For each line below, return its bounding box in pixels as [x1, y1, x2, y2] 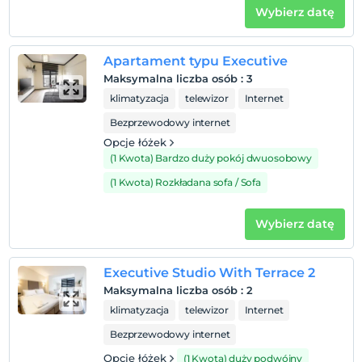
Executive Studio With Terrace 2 [103, 265, 315, 280]
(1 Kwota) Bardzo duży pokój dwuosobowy [110, 152, 312, 164]
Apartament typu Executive [103, 53, 288, 69]
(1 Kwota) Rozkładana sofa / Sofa [110, 176, 261, 188]
